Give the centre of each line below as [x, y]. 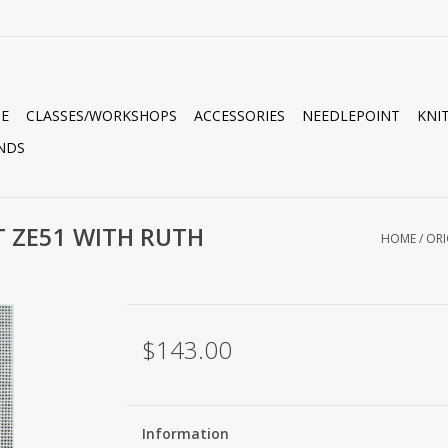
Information [185, 433]
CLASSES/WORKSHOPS [101, 115]
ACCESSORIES [239, 115]
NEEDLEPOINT [351, 115]
